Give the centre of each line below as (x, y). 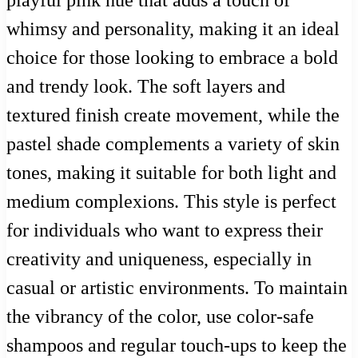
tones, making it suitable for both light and (171, 172)
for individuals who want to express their (165, 230)
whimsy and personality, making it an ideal (173, 28)
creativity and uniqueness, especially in (159, 259)
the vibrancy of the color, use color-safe (160, 316)
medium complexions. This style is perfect (171, 201)
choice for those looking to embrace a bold (172, 57)
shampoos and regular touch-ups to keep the (177, 345)
